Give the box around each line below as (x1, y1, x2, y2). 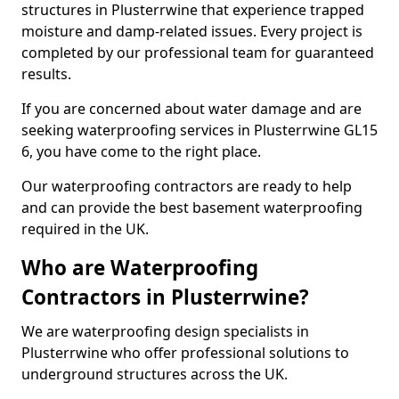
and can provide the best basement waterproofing (21, 198, 362, 217)
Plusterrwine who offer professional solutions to (21, 343, 349, 362)
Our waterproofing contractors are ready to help (21, 176, 352, 196)
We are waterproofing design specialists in (21, 322, 309, 341)
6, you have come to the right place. (21, 142, 261, 161)
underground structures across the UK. (21, 364, 288, 384)
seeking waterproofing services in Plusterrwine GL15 (21, 120, 378, 140)
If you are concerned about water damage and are (21, 99, 362, 118)
